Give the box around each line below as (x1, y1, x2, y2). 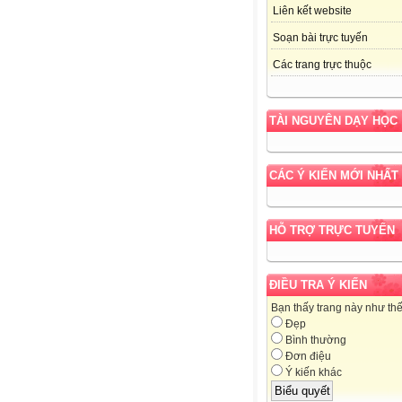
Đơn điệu (283, 350, 331, 363)
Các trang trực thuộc (273, 58, 371, 72)
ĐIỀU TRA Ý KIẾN (269, 278, 367, 293)
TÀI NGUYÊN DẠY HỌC (269, 114, 398, 128)
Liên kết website (273, 4, 352, 18)
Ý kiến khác (283, 366, 342, 380)
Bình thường (283, 334, 346, 347)
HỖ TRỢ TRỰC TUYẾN (269, 223, 395, 238)
